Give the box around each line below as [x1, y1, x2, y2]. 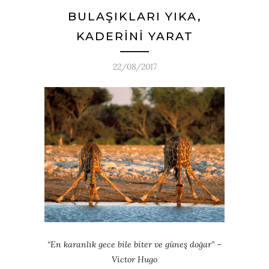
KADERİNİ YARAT [76, 29, 193, 43]
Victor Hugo [112, 254, 157, 265]
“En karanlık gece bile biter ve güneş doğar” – [47, 239, 222, 250]
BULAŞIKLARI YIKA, [67, 10, 202, 23]
